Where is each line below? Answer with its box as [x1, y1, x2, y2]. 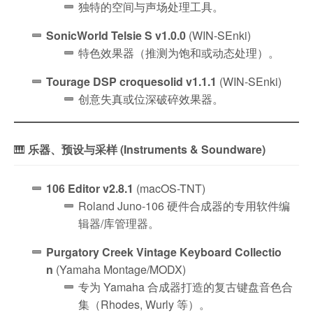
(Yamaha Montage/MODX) [53, 261, 186, 277]
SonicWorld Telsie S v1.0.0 [46, 27, 186, 43]
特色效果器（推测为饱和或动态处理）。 [78, 44, 279, 61]
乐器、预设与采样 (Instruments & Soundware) [28, 140, 265, 157]
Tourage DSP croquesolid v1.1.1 [46, 73, 217, 89]
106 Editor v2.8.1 [46, 180, 133, 196]
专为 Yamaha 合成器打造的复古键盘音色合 [78, 278, 293, 295]
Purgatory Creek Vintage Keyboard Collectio [46, 243, 282, 260]
